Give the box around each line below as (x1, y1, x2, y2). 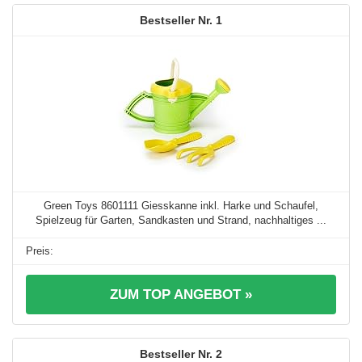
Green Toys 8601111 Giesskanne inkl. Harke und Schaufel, (44, 200, 318, 213)
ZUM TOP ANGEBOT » (110, 287, 252, 303)
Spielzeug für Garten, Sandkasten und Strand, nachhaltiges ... (36, 214, 326, 227)
